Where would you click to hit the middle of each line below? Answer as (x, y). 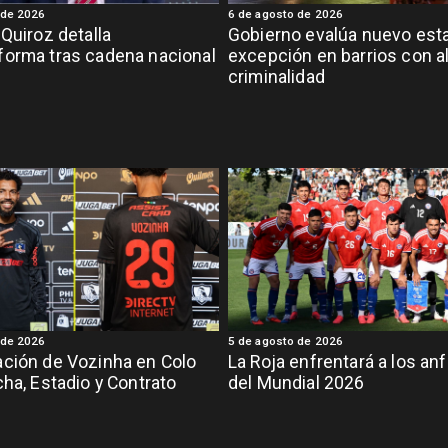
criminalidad (276, 76)
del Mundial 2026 (296, 382)
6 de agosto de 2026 (285, 13)
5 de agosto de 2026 (285, 340)
